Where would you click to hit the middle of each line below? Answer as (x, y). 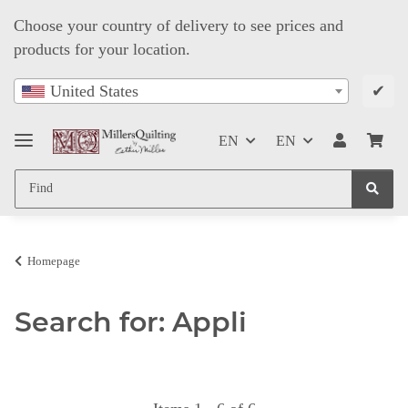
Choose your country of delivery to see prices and (178, 25)
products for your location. (102, 49)
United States (94, 92)
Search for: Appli (131, 321)
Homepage (54, 260)
